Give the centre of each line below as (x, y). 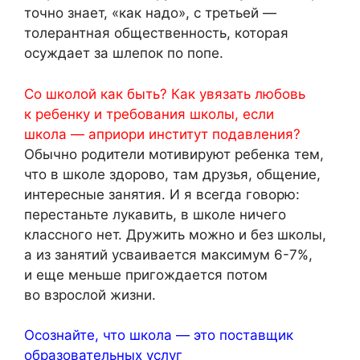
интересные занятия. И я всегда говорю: (162, 194)
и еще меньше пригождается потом (146, 274)
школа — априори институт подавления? (162, 134)
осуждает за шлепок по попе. (124, 53)
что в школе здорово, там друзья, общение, (172, 174)
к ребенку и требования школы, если (149, 114)
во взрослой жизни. (90, 295)
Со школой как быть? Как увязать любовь (165, 94)
